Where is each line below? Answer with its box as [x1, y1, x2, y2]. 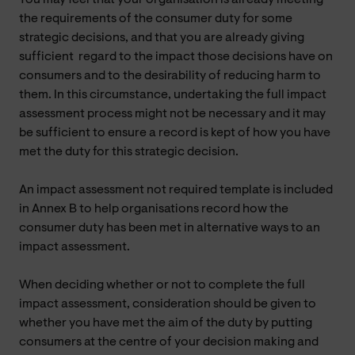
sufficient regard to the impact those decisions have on [19, 50, 333, 63]
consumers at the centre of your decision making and [19, 335, 319, 349]
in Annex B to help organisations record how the [19, 202, 288, 216]
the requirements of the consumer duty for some [19, 12, 292, 25]
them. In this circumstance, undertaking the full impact [19, 88, 326, 101]
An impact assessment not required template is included [19, 183, 333, 197]
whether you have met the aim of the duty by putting [19, 316, 312, 330]
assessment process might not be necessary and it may [19, 107, 326, 120]
